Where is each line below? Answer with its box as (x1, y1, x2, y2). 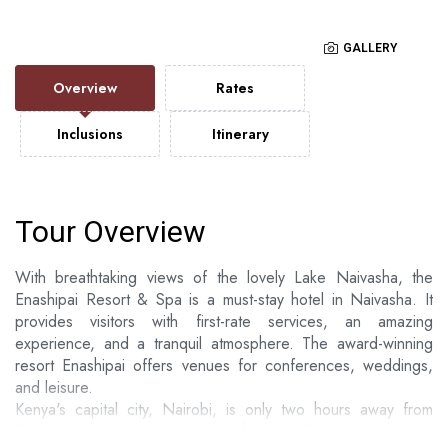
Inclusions (57, 123, 123, 144)
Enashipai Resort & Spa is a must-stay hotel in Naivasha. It (15, 287, 433, 311)
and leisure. (15, 375, 93, 399)
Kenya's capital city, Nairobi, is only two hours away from (15, 397, 433, 421)
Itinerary (211, 123, 269, 144)
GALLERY (343, 40, 397, 55)
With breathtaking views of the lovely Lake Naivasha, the (15, 265, 433, 289)
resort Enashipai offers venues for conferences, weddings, (15, 353, 433, 377)
